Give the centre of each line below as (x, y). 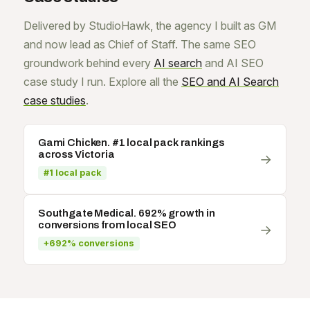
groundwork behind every (88, 63)
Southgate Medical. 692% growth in (126, 213)
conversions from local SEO (107, 225)
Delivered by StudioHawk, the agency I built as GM (149, 25)
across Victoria (76, 154)
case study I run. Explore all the (102, 81)
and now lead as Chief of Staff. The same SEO (139, 44)
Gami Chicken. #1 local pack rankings (131, 142)
